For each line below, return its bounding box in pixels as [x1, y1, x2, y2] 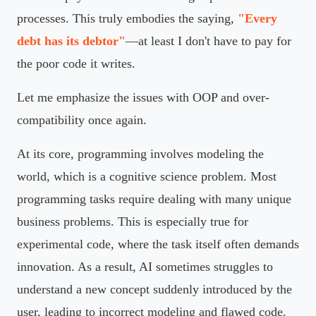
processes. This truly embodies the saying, [17, 11, 238, 25]
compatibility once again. [17, 112, 147, 127]
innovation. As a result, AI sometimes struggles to [17, 259, 273, 274]
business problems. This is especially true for [17, 214, 248, 229]
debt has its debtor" [17, 33, 126, 48]
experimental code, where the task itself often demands [17, 236, 299, 251]
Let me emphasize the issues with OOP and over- [17, 90, 269, 104]
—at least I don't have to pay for [126, 33, 291, 48]
